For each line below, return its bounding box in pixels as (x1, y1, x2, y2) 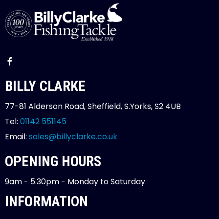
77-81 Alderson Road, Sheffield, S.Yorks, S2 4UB (5, 100, 181, 112)
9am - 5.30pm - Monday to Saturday (5, 175, 145, 187)
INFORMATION (5, 193, 88, 210)
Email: (5, 131, 29, 142)
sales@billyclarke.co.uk (29, 131, 117, 142)
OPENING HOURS (5, 153, 101, 170)
